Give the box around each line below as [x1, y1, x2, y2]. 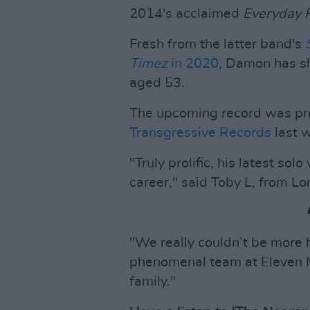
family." [129, 275, 176, 289]
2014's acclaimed [129, 7, 243, 21]
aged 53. [129, 76, 185, 90]
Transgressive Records [129, 126, 271, 140]
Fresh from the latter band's [129, 37, 305, 51]
